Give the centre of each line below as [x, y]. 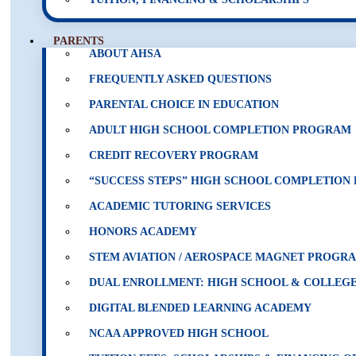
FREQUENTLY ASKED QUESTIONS [180, 79]
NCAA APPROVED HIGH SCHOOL [179, 333]
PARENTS [79, 41]
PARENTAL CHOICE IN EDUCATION [184, 104]
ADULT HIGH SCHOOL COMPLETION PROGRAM [220, 130]
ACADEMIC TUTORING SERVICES [180, 206]
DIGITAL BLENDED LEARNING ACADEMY [200, 308]
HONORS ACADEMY [143, 232]
